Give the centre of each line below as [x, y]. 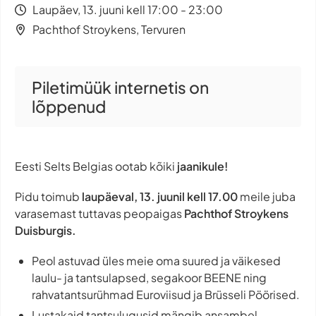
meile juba [267, 197]
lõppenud [69, 106]
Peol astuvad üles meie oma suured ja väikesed [156, 261]
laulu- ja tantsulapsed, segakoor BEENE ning [149, 278]
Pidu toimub [48, 197]
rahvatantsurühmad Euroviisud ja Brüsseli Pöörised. [166, 295]
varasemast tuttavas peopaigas [99, 214]
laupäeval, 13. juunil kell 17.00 [160, 197]
